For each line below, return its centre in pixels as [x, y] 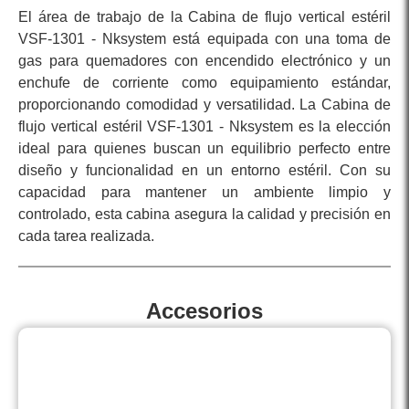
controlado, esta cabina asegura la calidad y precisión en [204, 215]
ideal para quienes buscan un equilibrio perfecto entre [204, 149]
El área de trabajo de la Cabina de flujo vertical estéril [204, 17]
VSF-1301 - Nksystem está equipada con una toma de [204, 39]
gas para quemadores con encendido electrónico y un [204, 61]
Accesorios [204, 311]
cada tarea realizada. [86, 236]
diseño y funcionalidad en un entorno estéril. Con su [204, 171]
